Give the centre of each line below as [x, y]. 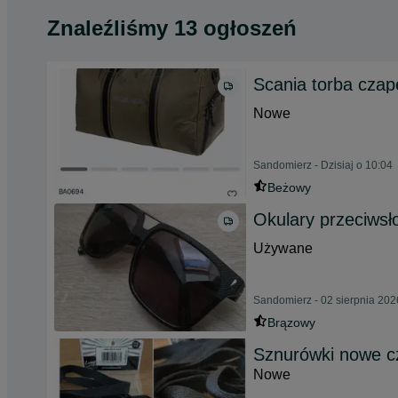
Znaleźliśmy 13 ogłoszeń [172, 28]
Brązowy [291, 322]
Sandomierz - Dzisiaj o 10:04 [323, 165]
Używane [283, 248]
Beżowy [289, 187]
